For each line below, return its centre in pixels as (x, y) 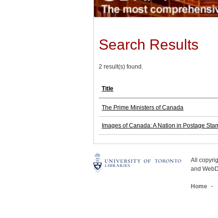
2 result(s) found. (121, 67)
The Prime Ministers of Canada (143, 108)
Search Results (149, 45)
